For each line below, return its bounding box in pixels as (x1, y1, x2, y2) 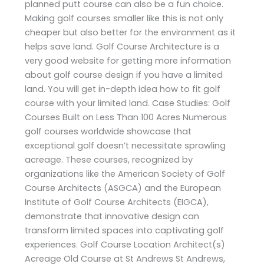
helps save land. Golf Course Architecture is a (25, 40, 220, 52)
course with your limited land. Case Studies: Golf (25, 97, 231, 109)
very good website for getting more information (25, 54, 232, 67)
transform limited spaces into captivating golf (25, 224, 225, 236)
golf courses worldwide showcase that (25, 125, 192, 137)
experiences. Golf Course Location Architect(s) (25, 238, 226, 250)
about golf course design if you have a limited (25, 68, 223, 81)
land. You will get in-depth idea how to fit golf (25, 82, 221, 95)
